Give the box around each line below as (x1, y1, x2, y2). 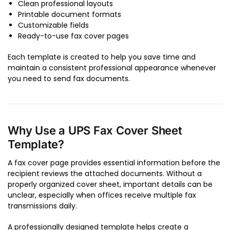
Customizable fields (18, 20, 89, 31)
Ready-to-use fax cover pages (18, 31, 129, 42)
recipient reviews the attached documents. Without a (8, 168, 202, 179)
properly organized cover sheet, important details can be (8, 179, 213, 190)
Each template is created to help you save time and (8, 52, 196, 63)
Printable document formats (18, 9, 121, 20)
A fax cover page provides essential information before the (8, 158, 220, 168)
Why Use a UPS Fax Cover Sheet (8, 124, 182, 138)
